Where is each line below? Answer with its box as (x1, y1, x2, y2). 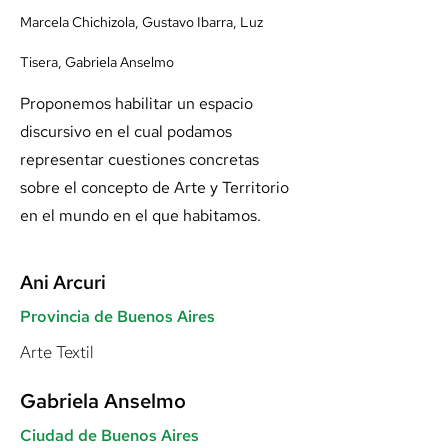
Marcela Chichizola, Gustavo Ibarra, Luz (20, 13, 263, 31)
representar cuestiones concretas (20, 149, 259, 170)
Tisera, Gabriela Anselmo (20, 53, 174, 71)
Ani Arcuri (20, 270, 106, 295)
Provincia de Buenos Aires (20, 306, 215, 327)
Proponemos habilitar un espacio (20, 93, 253, 114)
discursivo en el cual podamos (20, 121, 232, 142)
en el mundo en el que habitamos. (20, 205, 265, 226)
